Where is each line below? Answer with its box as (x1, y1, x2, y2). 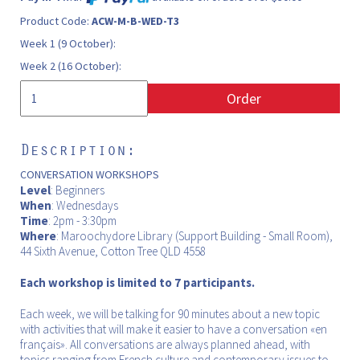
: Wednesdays (51, 197, 118, 213)
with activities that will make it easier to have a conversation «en (20, 321, 327, 337)
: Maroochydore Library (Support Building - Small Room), (56, 227, 333, 243)
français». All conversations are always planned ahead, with (20, 336, 310, 352)
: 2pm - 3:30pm (48, 212, 117, 228)
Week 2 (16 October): (20, 58, 121, 73)
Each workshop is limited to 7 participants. (20, 274, 255, 290)
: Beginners (51, 182, 104, 198)
